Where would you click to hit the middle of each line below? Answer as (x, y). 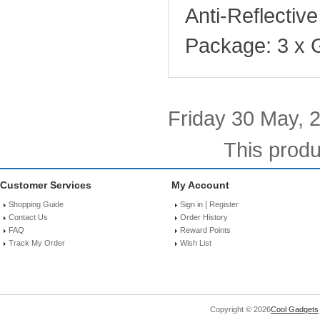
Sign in (191, 205)
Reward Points (205, 230)
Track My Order (37, 243)
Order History (204, 217)
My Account (200, 185)
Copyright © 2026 (240, 310)
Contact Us (28, 217)
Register (224, 205)
